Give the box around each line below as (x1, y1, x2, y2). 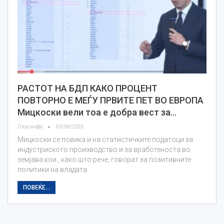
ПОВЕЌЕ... (23, 184, 50, 191)
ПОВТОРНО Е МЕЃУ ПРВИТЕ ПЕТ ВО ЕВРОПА (17, 95, 203, 106)
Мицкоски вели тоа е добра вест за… (17, 107, 176, 118)
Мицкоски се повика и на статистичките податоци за (17, 135, 193, 144)
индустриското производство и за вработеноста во (17, 145, 190, 154)
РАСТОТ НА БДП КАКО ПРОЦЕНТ (17, 83, 157, 94)
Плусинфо (17, 123, 44, 130)
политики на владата (17, 165, 87, 174)
